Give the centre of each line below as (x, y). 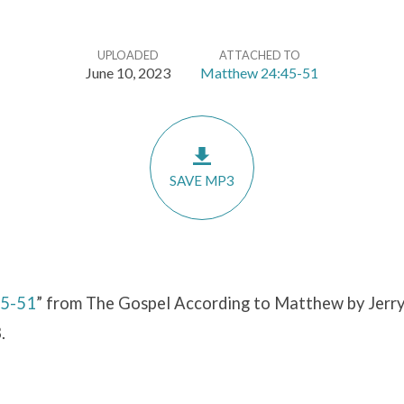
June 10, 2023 (128, 73)
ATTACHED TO (259, 55)
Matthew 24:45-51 (259, 73)
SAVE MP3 (202, 181)
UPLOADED (128, 55)
